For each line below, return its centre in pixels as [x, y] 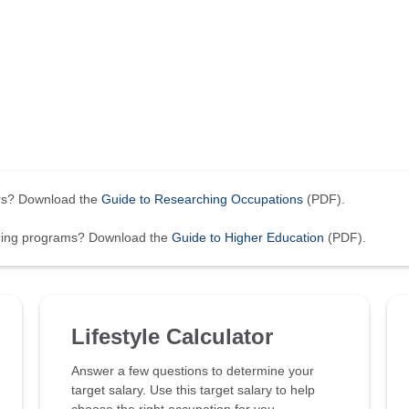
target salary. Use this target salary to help [193, 390]
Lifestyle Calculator [172, 336]
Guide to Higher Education [248, 237]
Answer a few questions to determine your [193, 371]
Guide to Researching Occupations [202, 199]
